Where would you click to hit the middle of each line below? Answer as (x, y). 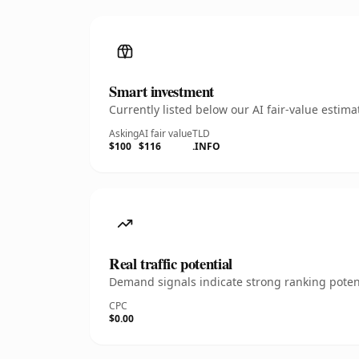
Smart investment (162, 91)
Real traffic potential (171, 263)
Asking (124, 133)
